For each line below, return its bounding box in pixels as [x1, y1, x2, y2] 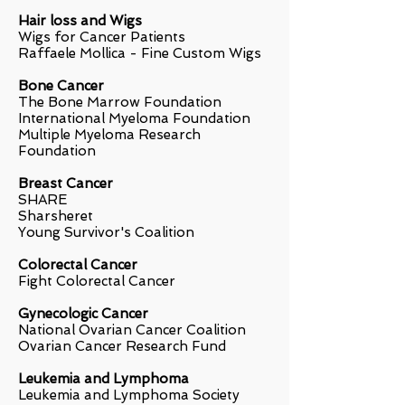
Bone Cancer [18, 78, 104, 94]
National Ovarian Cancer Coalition [18, 322, 246, 338]
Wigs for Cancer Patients [18, 29, 185, 45]
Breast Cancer [18, 175, 113, 192]
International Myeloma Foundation [18, 110, 250, 127]
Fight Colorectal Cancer [18, 273, 175, 289]
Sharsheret [18, 208, 93, 224]
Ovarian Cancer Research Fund [18, 338, 226, 354]
